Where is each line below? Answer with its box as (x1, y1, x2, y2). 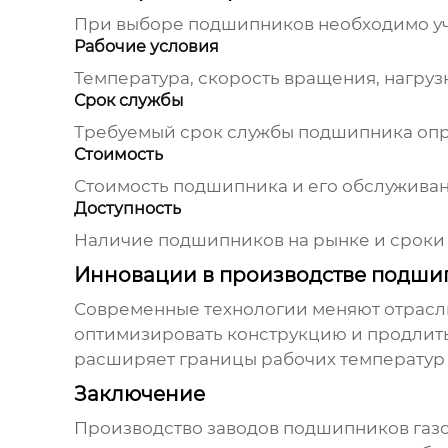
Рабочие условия (73, 37, 219, 57)
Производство (73, 418, 207, 439)
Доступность (73, 199, 181, 219)
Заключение (73, 382, 205, 407)
